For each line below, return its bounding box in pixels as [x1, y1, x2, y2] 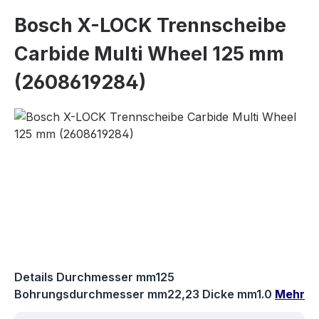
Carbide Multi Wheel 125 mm [14, 41, 284, 66]
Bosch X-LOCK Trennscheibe [14, 13, 286, 37]
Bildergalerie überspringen [14, 108, 156, 123]
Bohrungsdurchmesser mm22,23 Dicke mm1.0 [14, 286, 275, 301]
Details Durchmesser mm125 [14, 269, 174, 284]
